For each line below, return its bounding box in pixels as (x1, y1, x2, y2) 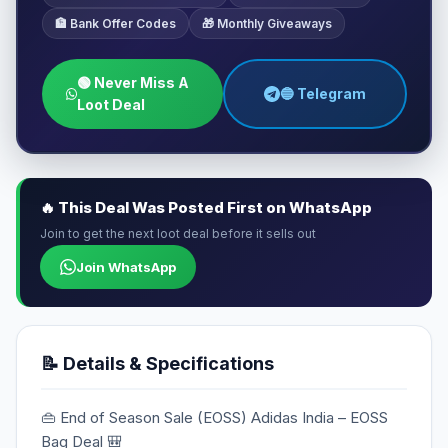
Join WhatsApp (76, 259, 176, 276)
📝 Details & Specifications (41, 353, 274, 375)
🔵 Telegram (279, 84, 366, 102)
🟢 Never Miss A (77, 73, 190, 91)
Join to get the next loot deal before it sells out (40, 226, 316, 242)
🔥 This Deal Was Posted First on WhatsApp (40, 198, 372, 218)
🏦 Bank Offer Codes (54, 15, 176, 31)
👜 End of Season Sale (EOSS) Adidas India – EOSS (41, 408, 388, 428)
